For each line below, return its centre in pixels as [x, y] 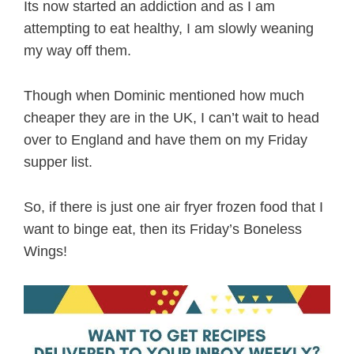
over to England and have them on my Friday [166, 140]
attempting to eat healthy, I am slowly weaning [169, 29]
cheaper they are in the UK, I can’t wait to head [171, 118]
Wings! [45, 251]
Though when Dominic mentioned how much [164, 96]
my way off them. [77, 51]
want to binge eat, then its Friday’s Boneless [163, 229]
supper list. [58, 162]
